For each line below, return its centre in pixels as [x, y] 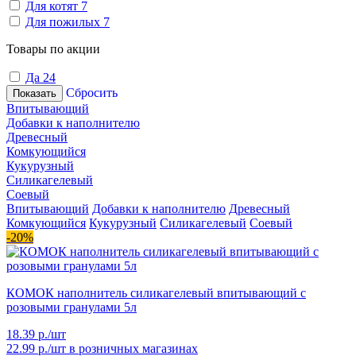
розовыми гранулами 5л [72, 307]
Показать [35, 93]
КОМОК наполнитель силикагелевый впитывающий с [156, 292]
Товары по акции [53, 48]
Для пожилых [64, 21]
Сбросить [92, 92]
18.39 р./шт [36, 334]
